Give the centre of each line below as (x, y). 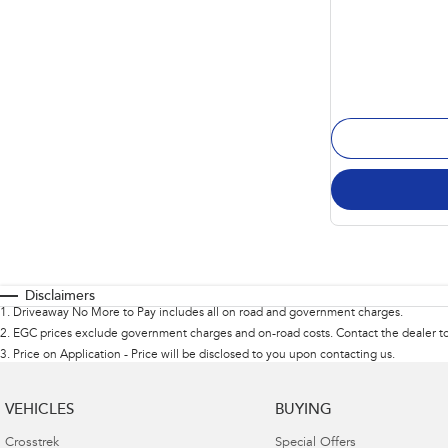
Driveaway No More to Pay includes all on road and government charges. (208, 312)
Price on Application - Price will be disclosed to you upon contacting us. (204, 354)
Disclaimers (60, 296)
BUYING (303, 410)
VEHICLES (39, 410)
